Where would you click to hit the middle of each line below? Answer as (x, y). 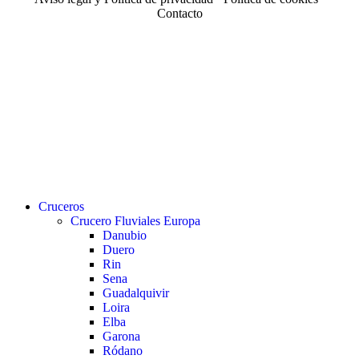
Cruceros (61, 207)
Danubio (125, 236)
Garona (121, 337)
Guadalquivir (136, 293)
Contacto (179, 14)
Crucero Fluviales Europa (135, 221)
